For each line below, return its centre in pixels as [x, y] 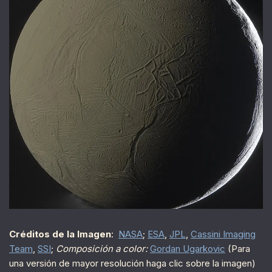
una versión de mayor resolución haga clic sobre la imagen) [132, 263]
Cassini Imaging [223, 234]
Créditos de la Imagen [60, 234]
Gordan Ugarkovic [188, 249]
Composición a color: [103, 249]
